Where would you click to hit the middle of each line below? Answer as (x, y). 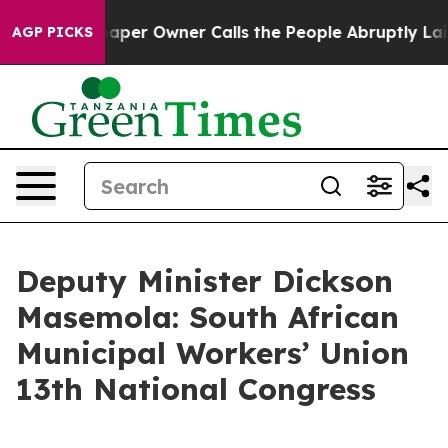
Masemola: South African (207, 317)
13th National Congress (196, 389)
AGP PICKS (52, 32)
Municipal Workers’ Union (212, 353)
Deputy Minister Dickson (204, 281)
